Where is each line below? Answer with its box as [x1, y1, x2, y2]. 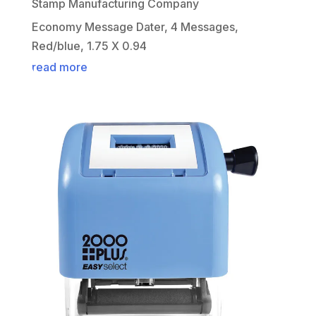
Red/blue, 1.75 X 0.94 [31, 39, 147, 54]
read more [31, 60, 87, 75]
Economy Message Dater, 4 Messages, [31, 20, 238, 35]
